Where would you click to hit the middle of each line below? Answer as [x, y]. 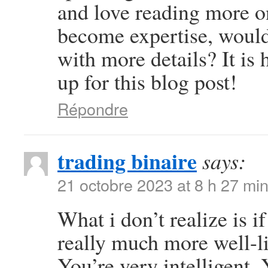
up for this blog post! [147, 81]
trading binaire [127, 161]
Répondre [93, 109]
